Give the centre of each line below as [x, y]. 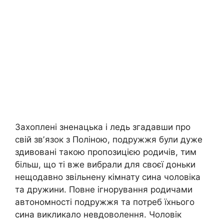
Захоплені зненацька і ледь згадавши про [103, 127]
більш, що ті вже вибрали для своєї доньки [105, 164]
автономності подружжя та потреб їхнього [105, 202]
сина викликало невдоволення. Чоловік [98, 214]
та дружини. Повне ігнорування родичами [104, 189]
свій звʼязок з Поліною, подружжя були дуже [109, 139]
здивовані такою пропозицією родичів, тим [106, 152]
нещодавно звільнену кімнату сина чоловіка [108, 177]
